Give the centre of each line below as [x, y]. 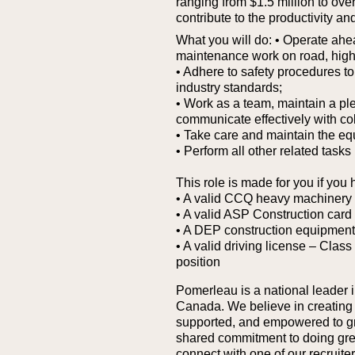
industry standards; [229, 88]
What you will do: [224, 40]
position [198, 262]
